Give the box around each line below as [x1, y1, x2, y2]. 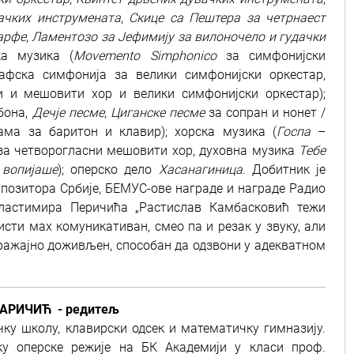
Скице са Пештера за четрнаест [129, 10, 326, 25]
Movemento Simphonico [73, 48, 217, 63]
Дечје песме [32, 105, 104, 120]
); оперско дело [58, 162, 159, 177]
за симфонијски [216, 48, 326, 63]
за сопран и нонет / [204, 105, 326, 120]
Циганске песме [110, 105, 205, 120]
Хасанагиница [158, 162, 243, 177]
